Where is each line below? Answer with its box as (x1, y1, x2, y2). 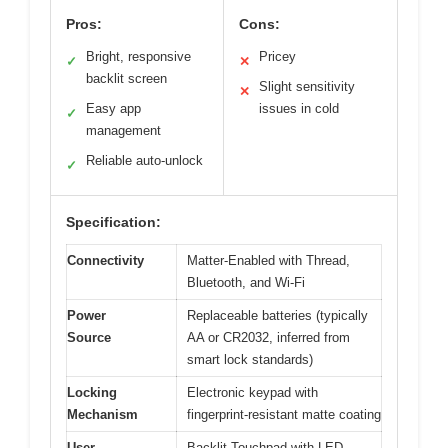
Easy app (86, 101, 141, 117)
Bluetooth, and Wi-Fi (187, 275, 305, 291)
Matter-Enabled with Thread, (187, 253, 350, 269)
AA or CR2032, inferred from (187, 330, 350, 346)
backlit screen (86, 71, 167, 87)
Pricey (259, 49, 296, 65)
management (86, 123, 161, 139)
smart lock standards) (187, 352, 313, 368)
